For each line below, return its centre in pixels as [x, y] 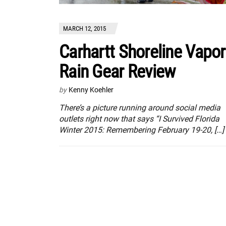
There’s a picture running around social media [140, 108]
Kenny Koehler [91, 90]
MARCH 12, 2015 [84, 29]
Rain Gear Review [117, 72]
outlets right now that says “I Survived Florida [139, 119]
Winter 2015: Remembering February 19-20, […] [142, 130]
